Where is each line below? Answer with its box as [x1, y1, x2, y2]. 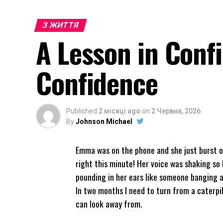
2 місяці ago [99, 107, 140, 115]
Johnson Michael [76, 117, 132, 125]
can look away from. [76, 197, 142, 210]
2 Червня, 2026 [151, 107, 201, 115]
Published [66, 107, 97, 115]
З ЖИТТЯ [41, 20, 80, 30]
